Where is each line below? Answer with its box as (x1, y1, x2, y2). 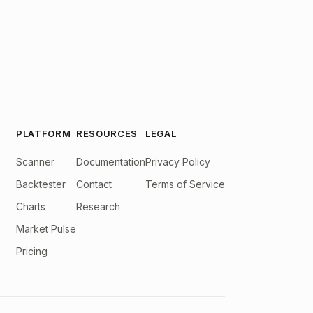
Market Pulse (16, 223, 76, 235)
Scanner (16, 156, 54, 168)
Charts (16, 201, 45, 212)
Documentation (76, 156, 145, 168)
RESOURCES (76, 128, 138, 139)
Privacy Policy (145, 156, 210, 168)
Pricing (16, 245, 48, 257)
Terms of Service (145, 178, 225, 190)
